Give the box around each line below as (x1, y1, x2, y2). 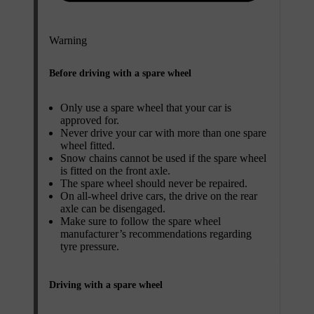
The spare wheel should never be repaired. (60, 177, 247, 190)
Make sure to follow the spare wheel (60, 215, 221, 228)
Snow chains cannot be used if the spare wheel (60, 152, 266, 165)
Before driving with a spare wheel (49, 68, 191, 79)
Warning (49, 34, 87, 47)
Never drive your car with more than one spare (60, 127, 266, 139)
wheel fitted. (60, 139, 115, 152)
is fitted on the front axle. (60, 165, 170, 177)
